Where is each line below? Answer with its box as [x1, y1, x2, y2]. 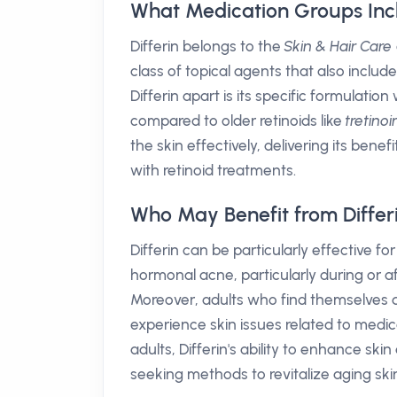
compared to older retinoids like [130, 112, 346, 129]
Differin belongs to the [130, 37, 284, 55]
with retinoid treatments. [130, 161, 296, 179]
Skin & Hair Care [284, 37, 393, 55]
